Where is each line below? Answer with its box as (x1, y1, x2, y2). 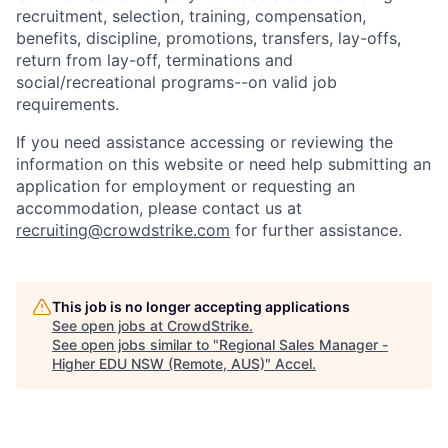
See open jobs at (52, 317, 167, 334)
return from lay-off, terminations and (16, 50, 293, 70)
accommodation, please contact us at (16, 198, 302, 218)
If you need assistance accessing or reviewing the (16, 132, 393, 152)
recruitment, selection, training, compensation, (16, 6, 366, 26)
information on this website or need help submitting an (16, 154, 431, 174)
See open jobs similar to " (52, 336, 219, 353)
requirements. (16, 94, 119, 114)
